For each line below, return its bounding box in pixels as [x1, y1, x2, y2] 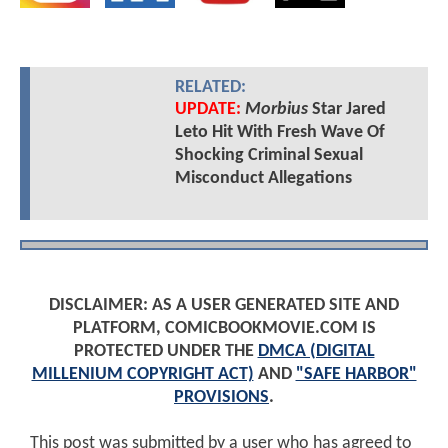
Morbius [244, 100, 308, 120]
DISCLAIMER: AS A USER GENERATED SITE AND [49, 296, 399, 316]
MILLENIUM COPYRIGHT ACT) [31, 365, 254, 385]
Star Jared [307, 100, 386, 120]
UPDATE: [174, 100, 241, 120]
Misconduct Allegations [174, 169, 352, 189]
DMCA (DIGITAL [257, 342, 375, 362]
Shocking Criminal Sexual [174, 146, 363, 166]
